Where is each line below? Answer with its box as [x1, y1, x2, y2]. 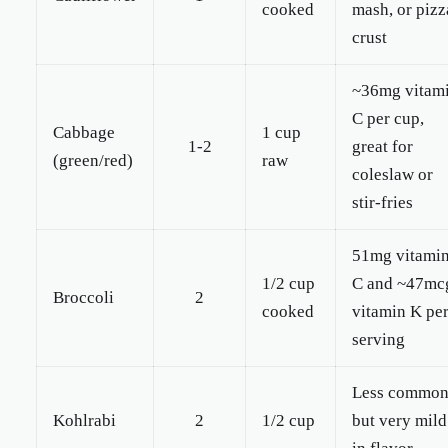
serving [352, 330, 405, 349]
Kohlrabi [53, 411, 116, 430]
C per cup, [352, 109, 424, 128]
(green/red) [53, 151, 133, 170]
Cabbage [53, 123, 115, 142]
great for [352, 137, 413, 156]
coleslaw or [352, 165, 433, 184]
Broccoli [53, 288, 114, 307]
